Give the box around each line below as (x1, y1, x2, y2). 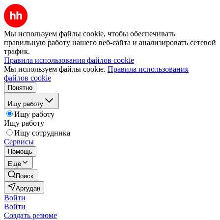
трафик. (4, 47, 30, 55)
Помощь (8, 148, 32, 155)
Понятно (8, 84, 32, 91)
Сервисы (4, 137, 34, 146)
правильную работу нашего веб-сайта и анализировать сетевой (4, 38, 216, 47)
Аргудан (16, 185, 40, 192)
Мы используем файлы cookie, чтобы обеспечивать (4, 29, 175, 38)
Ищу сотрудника (14, 129, 70, 137)
